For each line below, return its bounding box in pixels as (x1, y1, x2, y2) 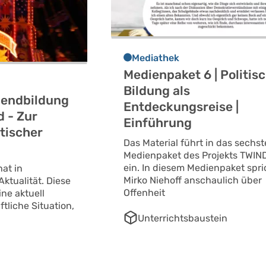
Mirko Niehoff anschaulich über (123, 175, 262, 186)
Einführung (123, 115, 192, 131)
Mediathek (132, 52, 180, 64)
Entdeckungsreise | (123, 99, 239, 115)
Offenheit (123, 187, 166, 199)
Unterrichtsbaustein (138, 213, 228, 224)
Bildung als (123, 83, 191, 99)
